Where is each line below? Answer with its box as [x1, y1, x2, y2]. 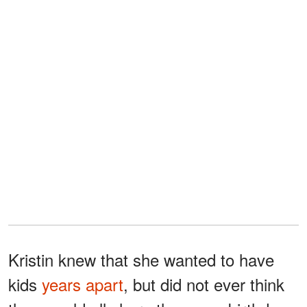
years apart [42, 272, 123, 297]
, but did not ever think [123, 272, 284, 297]
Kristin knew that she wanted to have [8, 247, 274, 272]
